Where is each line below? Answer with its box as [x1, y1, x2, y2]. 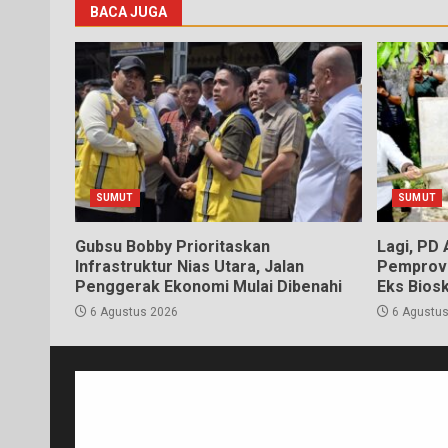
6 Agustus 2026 [87, 305, 178, 320]
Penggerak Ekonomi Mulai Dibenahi [75, 277, 342, 297]
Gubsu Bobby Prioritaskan [75, 237, 270, 257]
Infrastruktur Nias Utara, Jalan [75, 257, 304, 277]
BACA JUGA [90, 4, 167, 21]
